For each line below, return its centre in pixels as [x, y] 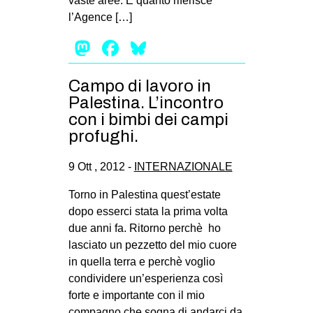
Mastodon [143, 49]
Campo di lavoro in [139, 86]
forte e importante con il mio [138, 296]
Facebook [171, 49]
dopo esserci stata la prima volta [148, 212]
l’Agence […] [100, 17]
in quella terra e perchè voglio [141, 262]
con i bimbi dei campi [148, 120]
